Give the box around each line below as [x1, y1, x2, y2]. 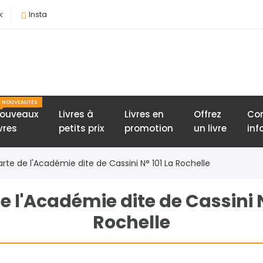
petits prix [59, 122, 104, 134]
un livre [194, 122, 227, 134]
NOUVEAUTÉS [2, 99, 37, 106]
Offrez [194, 108, 221, 120]
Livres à [59, 108, 93, 120]
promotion [124, 122, 173, 134]
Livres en [124, 108, 164, 120]
